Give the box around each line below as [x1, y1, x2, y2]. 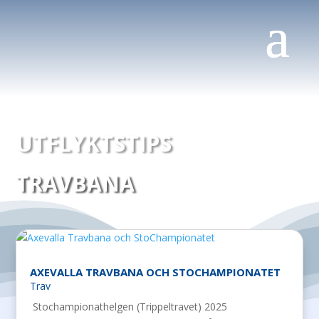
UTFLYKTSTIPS [16, 127, 172, 158]
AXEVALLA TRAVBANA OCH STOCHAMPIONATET [30, 264, 281, 279]
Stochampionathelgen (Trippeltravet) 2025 [30, 299, 228, 313]
